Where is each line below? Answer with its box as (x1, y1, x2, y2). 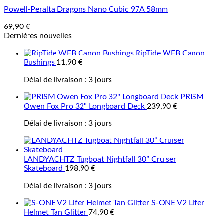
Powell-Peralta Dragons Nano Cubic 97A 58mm (4, 5, 168, 13)
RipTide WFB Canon (136, 49, 205, 57)
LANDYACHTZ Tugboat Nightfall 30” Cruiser (24, 155, 176, 163)
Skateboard (24, 164, 63, 172)
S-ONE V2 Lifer (151, 198, 204, 207)
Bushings (24, 58, 55, 66)
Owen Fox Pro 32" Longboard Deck (24, 102, 145, 110)
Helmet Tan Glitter (24, 208, 86, 216)
